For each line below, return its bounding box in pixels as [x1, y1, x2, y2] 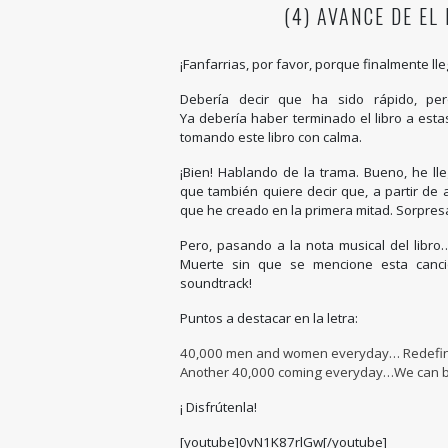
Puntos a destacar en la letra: [180, 308, 358, 327]
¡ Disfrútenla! [180, 397, 257, 416]
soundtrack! [180, 273, 252, 292]
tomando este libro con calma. [180, 127, 362, 146]
